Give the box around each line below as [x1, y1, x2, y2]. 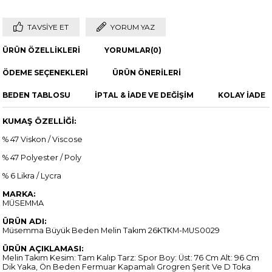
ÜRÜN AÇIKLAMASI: [2, 244, 84, 254]
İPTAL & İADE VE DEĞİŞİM [95, 90, 194, 100]
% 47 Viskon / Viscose [2, 135, 83, 144]
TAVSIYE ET [27, 22, 69, 32]
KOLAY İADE [218, 90, 266, 100]
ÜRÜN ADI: [2, 217, 47, 226]
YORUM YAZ [110, 22, 155, 32]
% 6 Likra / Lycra [2, 171, 62, 181]
